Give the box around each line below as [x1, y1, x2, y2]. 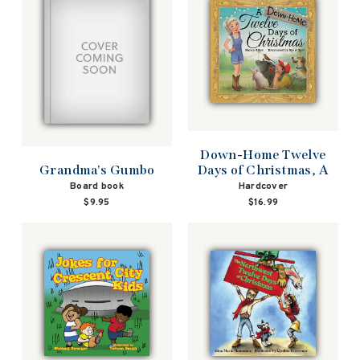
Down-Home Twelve [200, 146, 326, 162]
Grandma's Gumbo [39, 162, 154, 178]
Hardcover [238, 179, 288, 193]
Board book [70, 180, 124, 194]
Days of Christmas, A [198, 162, 329, 178]
